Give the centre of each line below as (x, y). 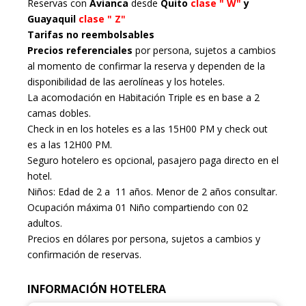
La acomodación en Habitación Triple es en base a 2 (143, 98)
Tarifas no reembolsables (91, 35)
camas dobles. (59, 113)
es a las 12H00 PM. (70, 145)
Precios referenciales (80, 51)
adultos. (45, 223)
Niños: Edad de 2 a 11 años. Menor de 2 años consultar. (152, 192)
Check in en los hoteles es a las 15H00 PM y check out (148, 129)
